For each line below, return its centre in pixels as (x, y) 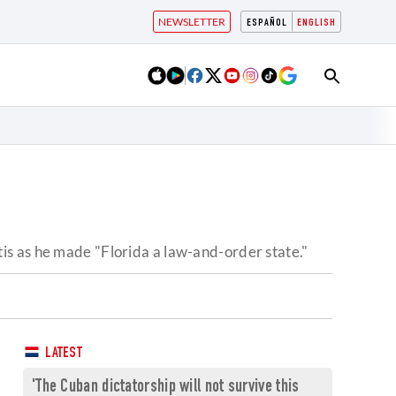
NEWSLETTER (192, 22)
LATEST (62, 354)
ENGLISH (316, 23)
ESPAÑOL (267, 23)
